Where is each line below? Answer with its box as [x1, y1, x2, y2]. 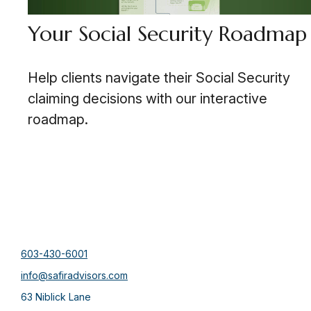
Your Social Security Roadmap [28, 21, 307, 47]
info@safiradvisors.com [21, 269, 128, 282]
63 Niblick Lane [21, 291, 91, 303]
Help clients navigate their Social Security [28, 69, 290, 87]
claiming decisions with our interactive [28, 90, 267, 108]
